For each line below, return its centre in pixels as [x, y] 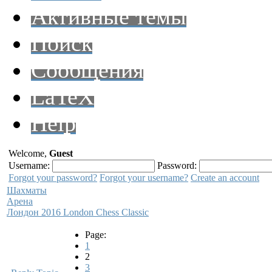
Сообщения [87, 70]
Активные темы [109, 16]
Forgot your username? [144, 178]
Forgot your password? [53, 178]
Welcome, [29, 153]
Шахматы [27, 190]
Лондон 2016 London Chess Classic [78, 212]
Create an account [225, 178]
